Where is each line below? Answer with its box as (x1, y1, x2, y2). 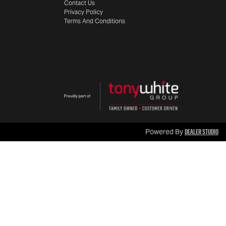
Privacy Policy (64, 8, 103, 16)
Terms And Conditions (64, 17, 125, 25)
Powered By (145, 127, 185, 136)
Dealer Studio (185, 127, 218, 137)
